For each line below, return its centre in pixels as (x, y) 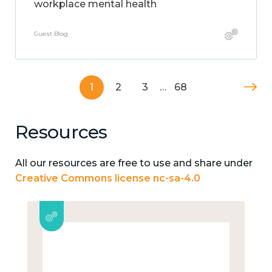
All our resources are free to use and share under (134, 163)
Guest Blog (51, 34)
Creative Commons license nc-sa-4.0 (108, 178)
